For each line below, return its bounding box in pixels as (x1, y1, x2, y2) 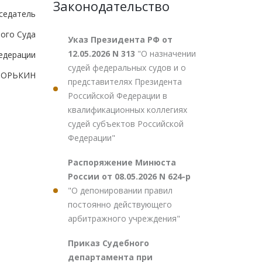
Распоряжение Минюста (68, 157, 176, 168)
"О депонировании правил (68, 185, 173, 196)
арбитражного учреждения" (68, 213, 180, 224)
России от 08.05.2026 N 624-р (68, 171, 191, 182)
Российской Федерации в (68, 90, 167, 101)
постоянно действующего (68, 199, 172, 210)
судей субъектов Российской (68, 118, 184, 129)
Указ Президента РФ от (68, 34, 173, 45)
